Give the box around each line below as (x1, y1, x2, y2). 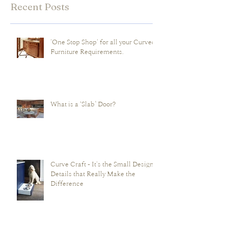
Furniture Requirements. (50, 67, 124, 76)
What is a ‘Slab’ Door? (50, 120, 116, 129)
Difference (50, 199, 83, 208)
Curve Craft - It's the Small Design (50, 180, 154, 189)
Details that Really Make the (50, 189, 135, 198)
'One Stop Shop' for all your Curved (50, 58, 156, 67)
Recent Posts (10, 20, 69, 33)
